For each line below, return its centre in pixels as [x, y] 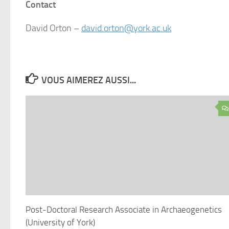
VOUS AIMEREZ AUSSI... [88, 80]
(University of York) [60, 222]
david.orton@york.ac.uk [126, 28]
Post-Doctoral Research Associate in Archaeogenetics [124, 209]
